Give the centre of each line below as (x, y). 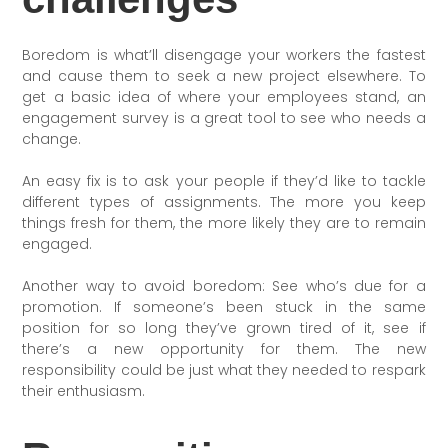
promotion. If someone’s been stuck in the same (224, 306)
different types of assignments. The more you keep (224, 201)
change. (52, 138)
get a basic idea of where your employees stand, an (224, 96)
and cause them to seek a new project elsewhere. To (224, 75)
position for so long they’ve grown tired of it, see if (224, 327)
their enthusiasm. (84, 390)
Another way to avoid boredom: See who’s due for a (224, 285)
